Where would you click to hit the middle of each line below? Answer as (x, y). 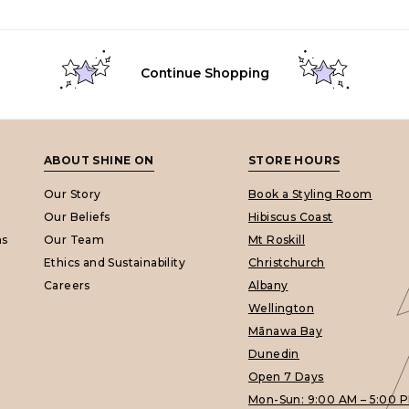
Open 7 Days (286, 377)
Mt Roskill (277, 240)
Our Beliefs (77, 217)
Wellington (281, 308)
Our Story (73, 194)
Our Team (74, 240)
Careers (67, 285)
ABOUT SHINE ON (99, 160)
